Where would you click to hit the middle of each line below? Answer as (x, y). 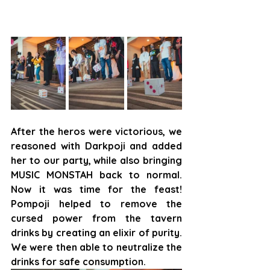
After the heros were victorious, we (96, 132)
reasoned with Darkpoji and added (96, 146)
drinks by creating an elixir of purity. (96, 233)
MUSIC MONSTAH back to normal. (96, 175)
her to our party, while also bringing (96, 161)
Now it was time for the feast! (96, 190)
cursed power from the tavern (96, 218)
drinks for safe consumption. (78, 262)
